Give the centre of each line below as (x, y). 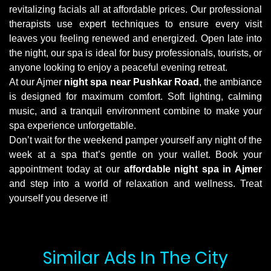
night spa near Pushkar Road (132, 82)
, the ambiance (230, 82)
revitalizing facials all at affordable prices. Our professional (135, 9)
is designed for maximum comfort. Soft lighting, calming (135, 96)
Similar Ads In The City (135, 258)
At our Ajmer (37, 82)
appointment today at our (67, 169)
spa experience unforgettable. (73, 126)
